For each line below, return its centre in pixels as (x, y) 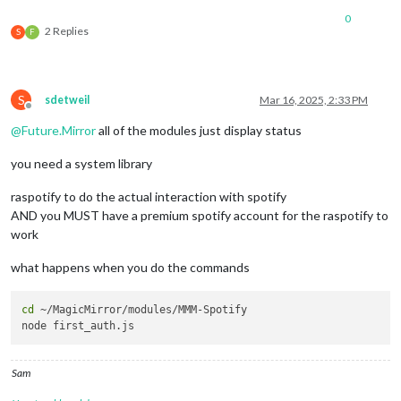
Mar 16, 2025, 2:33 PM (314, 99)
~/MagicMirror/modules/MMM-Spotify (141, 310)
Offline (45, 112)
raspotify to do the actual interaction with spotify (149, 196)
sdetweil (67, 99)
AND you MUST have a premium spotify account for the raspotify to (200, 215)
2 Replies (67, 30)
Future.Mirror (59, 130)
